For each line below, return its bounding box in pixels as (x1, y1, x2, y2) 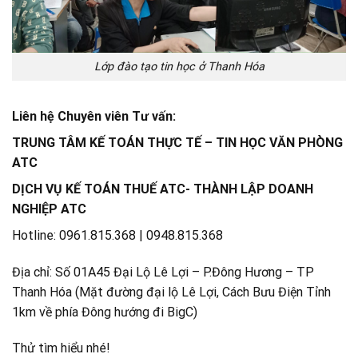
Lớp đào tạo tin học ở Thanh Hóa (93, 60, 265, 74)
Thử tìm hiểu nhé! (12, 340, 110, 356)
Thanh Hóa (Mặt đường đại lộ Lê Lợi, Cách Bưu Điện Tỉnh (12, 284, 331, 300)
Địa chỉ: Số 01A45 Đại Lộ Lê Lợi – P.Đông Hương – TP (12, 264, 314, 280)
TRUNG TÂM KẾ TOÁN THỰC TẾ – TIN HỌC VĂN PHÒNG (12, 134, 346, 150)
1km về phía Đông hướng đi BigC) (12, 304, 197, 320)
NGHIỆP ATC (12, 201, 86, 217)
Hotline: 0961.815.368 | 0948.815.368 (12, 227, 223, 243)
